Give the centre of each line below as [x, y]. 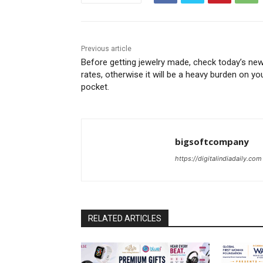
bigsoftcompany [212, 142]
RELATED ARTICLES [125, 219]
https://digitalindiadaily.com [218, 159]
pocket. [95, 87]
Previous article [106, 49]
